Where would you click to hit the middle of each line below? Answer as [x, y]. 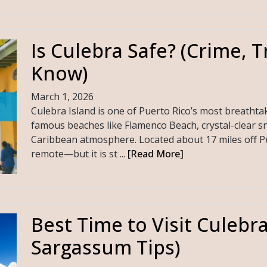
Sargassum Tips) [105, 247]
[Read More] [155, 153]
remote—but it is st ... [79, 153]
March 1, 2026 [62, 96]
